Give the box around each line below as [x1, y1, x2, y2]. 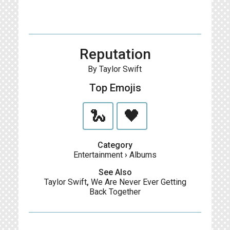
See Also [98, 167, 132, 177]
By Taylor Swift [88, 64, 142, 74]
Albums [129, 150, 157, 160]
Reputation [79, 46, 151, 63]
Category [98, 140, 132, 150]
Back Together [89, 187, 141, 197]
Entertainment [73, 150, 123, 160]
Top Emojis [89, 82, 141, 94]
